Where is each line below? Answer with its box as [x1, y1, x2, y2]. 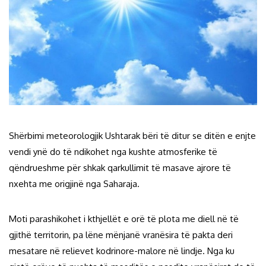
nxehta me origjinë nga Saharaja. [9, 178, 140, 190]
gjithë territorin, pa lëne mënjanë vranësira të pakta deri [9, 229, 233, 241]
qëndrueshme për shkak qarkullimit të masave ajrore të [9, 162, 231, 174]
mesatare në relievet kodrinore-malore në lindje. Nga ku [9, 245, 235, 257]
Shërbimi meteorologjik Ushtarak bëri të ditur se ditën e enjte [9, 130, 256, 142]
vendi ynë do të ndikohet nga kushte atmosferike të [9, 146, 217, 158]
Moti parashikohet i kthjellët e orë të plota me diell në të [9, 213, 239, 225]
